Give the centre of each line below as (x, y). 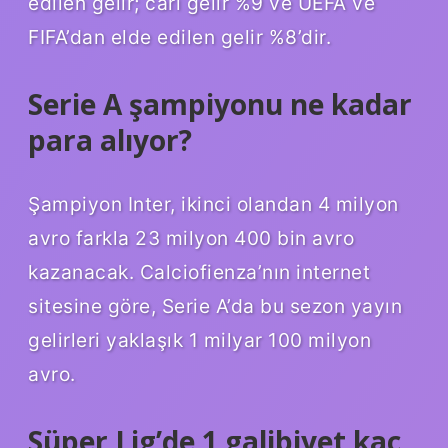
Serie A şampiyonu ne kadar (220, 104)
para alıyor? (110, 140)
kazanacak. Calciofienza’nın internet (199, 272)
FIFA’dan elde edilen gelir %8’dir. (179, 37)
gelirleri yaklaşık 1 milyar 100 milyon (199, 340)
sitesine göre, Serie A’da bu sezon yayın (215, 306)
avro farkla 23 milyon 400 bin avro (191, 238)
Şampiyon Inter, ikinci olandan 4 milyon (213, 204)
